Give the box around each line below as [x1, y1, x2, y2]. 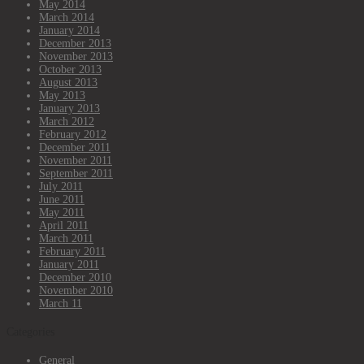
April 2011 [39, 219, 89, 232]
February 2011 [39, 245, 106, 258]
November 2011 [39, 154, 112, 167]
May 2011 [39, 206, 84, 219]
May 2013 [39, 89, 85, 102]
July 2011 [39, 180, 83, 193]
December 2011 [39, 141, 110, 154]
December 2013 [39, 37, 111, 50]
